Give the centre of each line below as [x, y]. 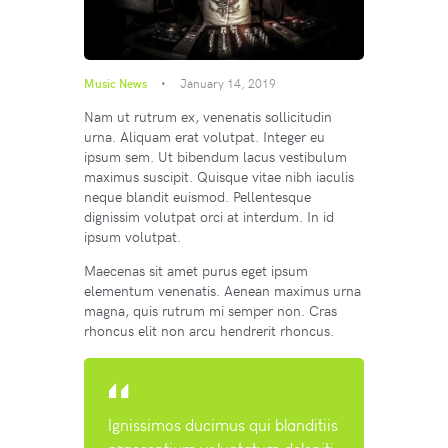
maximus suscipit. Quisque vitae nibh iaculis [219, 177]
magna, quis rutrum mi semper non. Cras [210, 311]
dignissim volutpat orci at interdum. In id [209, 217]
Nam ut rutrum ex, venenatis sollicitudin [208, 117]
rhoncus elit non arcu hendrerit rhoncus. [209, 331]
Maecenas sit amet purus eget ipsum [196, 271]
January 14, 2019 [228, 83]
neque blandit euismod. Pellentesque [197, 197]
